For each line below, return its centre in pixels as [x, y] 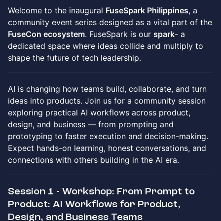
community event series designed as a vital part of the [110, 22]
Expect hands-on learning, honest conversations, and [107, 148]
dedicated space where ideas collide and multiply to [106, 46]
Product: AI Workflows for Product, [94, 204]
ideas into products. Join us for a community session [107, 101]
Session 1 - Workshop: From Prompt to [101, 191]
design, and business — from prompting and [91, 124]
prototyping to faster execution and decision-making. [108, 136]
